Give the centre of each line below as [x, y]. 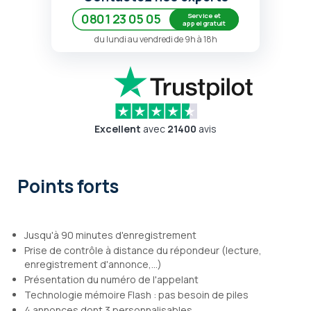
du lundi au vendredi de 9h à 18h [155, 39]
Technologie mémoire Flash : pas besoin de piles [136, 295]
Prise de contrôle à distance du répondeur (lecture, [143, 251]
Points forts [68, 186]
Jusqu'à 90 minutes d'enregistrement [110, 235]
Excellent [118, 129]
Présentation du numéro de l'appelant [111, 280]
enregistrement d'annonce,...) [93, 264]
